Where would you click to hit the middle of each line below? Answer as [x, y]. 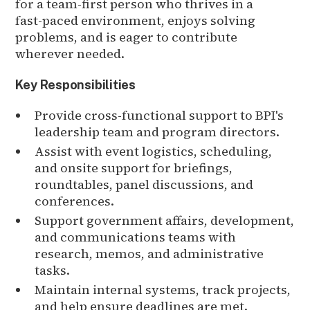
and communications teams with [136, 237]
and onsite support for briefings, [134, 167]
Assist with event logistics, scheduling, [154, 151]
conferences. [75, 201]
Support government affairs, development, [165, 220]
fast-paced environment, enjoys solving [136, 20]
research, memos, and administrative [149, 253]
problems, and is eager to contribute [127, 37]
